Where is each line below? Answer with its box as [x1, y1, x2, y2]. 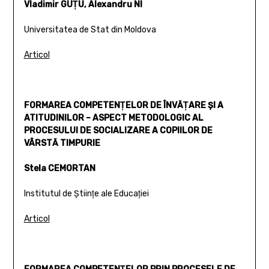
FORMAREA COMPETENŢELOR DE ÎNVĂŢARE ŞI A [23, 100, 223, 110]
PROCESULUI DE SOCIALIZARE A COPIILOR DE [23, 125, 213, 136]
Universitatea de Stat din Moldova [23, 24, 156, 35]
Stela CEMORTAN [23, 163, 95, 174]
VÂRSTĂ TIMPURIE [23, 138, 100, 148]
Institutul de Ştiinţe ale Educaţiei [23, 188, 149, 199]
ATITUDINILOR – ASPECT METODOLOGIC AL [23, 112, 204, 123]
